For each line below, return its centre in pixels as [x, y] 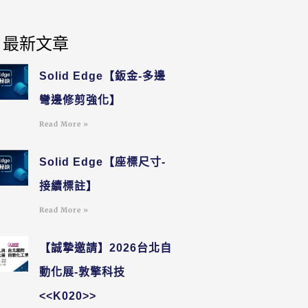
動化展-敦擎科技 [82, 272]
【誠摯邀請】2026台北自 [106, 247]
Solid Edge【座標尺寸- [103, 162]
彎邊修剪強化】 [80, 100]
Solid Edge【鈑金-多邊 [103, 76]
